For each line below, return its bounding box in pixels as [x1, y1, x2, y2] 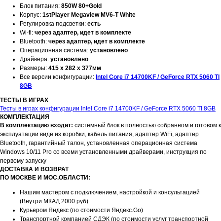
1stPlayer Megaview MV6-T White [42, 11, 136, 19]
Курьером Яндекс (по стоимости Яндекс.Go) [20, 207, 143, 214]
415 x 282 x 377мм [48, 65, 101, 72]
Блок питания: [20, 2, 61, 10]
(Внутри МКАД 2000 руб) [20, 198, 88, 205]
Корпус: [20, 11, 42, 19]
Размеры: [20, 65, 48, 72]
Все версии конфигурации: [20, 74, 96, 81]
